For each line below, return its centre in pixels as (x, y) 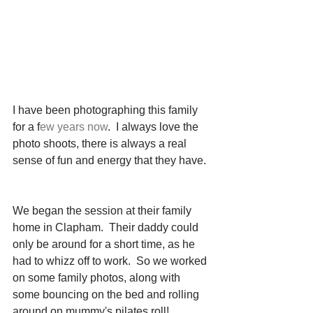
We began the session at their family (103, 210)
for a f (26, 126)
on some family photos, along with (98, 277)
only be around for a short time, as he (105, 244)
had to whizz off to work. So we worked (111, 261)
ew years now (74, 126)
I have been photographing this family (107, 110)
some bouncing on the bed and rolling (107, 294)
